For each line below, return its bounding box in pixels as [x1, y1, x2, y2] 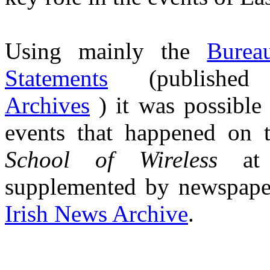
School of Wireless [5, 146, 218, 173]
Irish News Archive [5, 201, 188, 227]
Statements [5, 65, 108, 92]
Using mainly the [5, 38, 207, 64]
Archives [5, 92, 90, 119]
